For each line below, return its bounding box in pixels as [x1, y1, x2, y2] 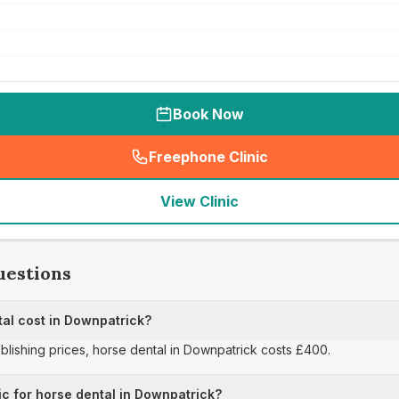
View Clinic [160, 192, 239, 210]
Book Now [173, 105, 244, 123]
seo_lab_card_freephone [203, 157, 381, 175]
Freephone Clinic [149, 148, 268, 166]
